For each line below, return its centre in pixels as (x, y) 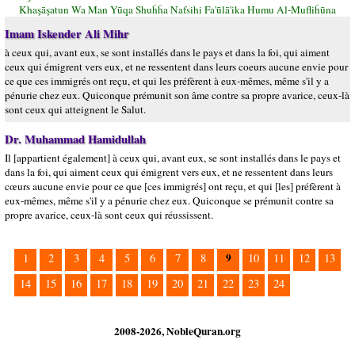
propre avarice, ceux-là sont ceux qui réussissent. (109, 215)
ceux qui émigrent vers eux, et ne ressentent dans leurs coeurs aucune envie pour (176, 67)
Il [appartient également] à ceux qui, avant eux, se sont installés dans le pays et (173, 158)
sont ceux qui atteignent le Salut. (75, 109)
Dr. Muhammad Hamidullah (75, 139)
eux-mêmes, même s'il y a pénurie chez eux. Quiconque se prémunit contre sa (169, 200)
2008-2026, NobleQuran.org (177, 331)
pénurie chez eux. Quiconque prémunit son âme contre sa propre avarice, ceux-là (177, 95)
